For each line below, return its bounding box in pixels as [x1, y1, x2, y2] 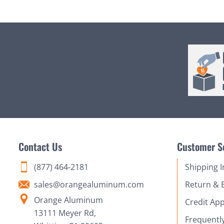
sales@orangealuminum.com [34, 178, 144, 190]
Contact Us [18, 138, 62, 154]
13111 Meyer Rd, [34, 207, 96, 218]
